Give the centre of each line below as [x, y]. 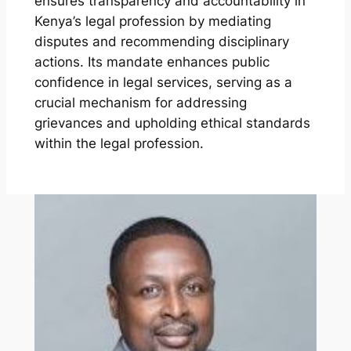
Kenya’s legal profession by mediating [152, 21]
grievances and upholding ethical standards [172, 123]
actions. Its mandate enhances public [152, 62]
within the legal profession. [119, 143]
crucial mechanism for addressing [140, 102]
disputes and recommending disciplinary [161, 41]
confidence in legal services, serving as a [163, 82]
